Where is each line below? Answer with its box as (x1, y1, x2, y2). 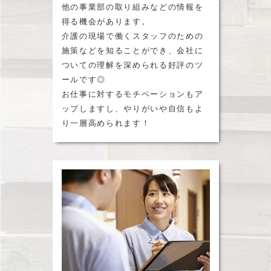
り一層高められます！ (61, 118, 151, 128)
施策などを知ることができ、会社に (61, 45, 204, 56)
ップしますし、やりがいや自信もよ (61, 103, 204, 114)
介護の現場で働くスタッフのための (61, 31, 204, 41)
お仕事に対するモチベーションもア (61, 89, 204, 99)
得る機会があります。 (61, 16, 151, 27)
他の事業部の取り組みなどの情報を (61, 2, 204, 12)
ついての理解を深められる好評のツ (61, 60, 204, 70)
